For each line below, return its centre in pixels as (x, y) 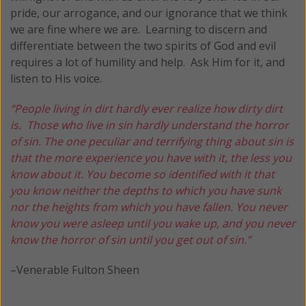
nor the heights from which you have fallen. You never (149, 207)
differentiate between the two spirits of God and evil (143, 45)
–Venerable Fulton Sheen (75, 269)
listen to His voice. (56, 78)
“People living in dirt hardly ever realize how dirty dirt (147, 108)
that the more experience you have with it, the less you (151, 157)
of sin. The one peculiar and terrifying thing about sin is (152, 141)
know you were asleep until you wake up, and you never (153, 223)
